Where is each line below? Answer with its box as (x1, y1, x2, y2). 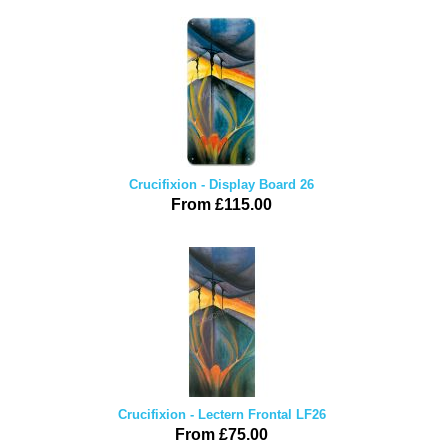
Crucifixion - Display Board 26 (129, 177, 314, 192)
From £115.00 (171, 196, 272, 213)
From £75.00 (175, 426, 268, 443)
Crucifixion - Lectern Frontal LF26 (117, 407, 326, 422)
